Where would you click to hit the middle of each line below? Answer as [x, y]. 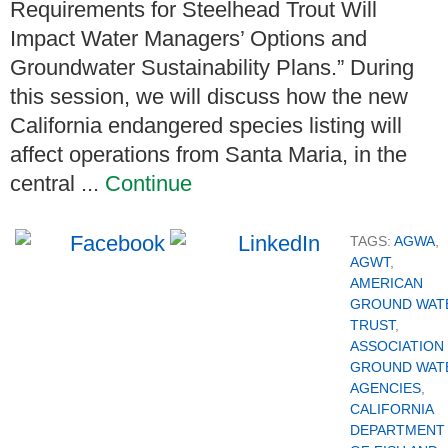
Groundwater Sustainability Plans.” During [212, 67]
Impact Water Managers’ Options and [188, 38]
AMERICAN [386, 282]
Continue [148, 183]
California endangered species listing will [206, 125]
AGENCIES [385, 387]
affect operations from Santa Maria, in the [208, 154]
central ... [57, 183]
